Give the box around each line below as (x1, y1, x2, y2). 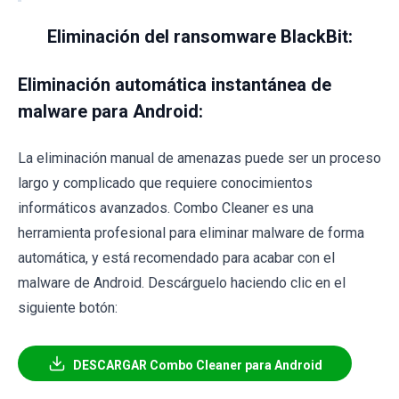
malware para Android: (18, 100, 203, 122)
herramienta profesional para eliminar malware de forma (18, 224, 364, 241)
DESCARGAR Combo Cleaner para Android (72, 357, 322, 372)
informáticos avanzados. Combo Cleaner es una (18, 199, 313, 216)
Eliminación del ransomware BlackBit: (46, 25, 353, 47)
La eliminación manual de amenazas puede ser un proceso (18, 149, 381, 167)
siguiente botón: (18, 298, 118, 316)
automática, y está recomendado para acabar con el (18, 248, 335, 266)
